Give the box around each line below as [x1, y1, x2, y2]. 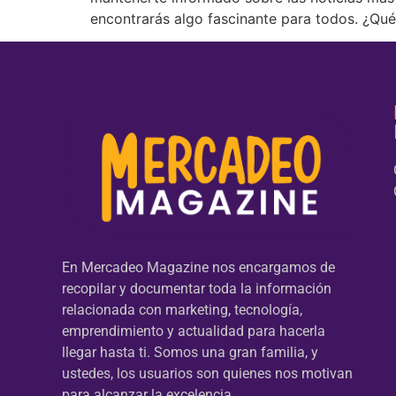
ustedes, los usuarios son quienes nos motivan [62, 364, 353, 382]
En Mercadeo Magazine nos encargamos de [62, 258, 335, 276]
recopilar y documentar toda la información [62, 279, 331, 297]
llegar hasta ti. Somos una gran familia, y [62, 343, 318, 361]
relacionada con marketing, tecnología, [62, 301, 302, 318]
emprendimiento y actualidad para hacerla [62, 322, 325, 339]
